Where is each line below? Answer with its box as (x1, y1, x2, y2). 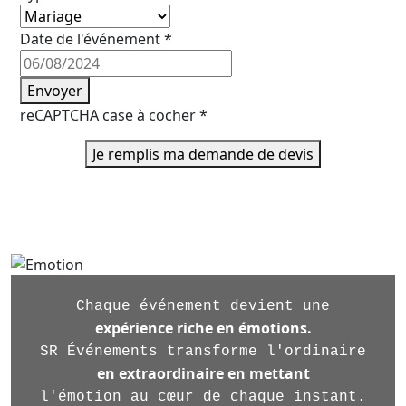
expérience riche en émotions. (94, 318, 312, 339)
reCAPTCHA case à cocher (20, 105, 199, 126)
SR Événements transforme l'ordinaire (40, 343, 366, 361)
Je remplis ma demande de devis (92, 144, 314, 165)
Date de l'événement (20, 29, 164, 50)
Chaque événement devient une (76, 298, 330, 315)
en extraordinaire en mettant (96, 363, 310, 384)
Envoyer (27, 81, 82, 101)
